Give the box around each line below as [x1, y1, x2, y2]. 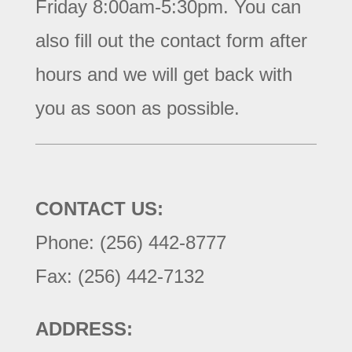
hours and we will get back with [35, 63, 292, 85]
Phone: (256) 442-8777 [35, 231, 226, 253]
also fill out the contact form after [35, 29, 307, 51]
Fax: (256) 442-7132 [35, 265, 204, 287]
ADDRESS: [35, 317, 133, 339]
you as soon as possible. [35, 97, 240, 119]
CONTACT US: [35, 197, 163, 219]
